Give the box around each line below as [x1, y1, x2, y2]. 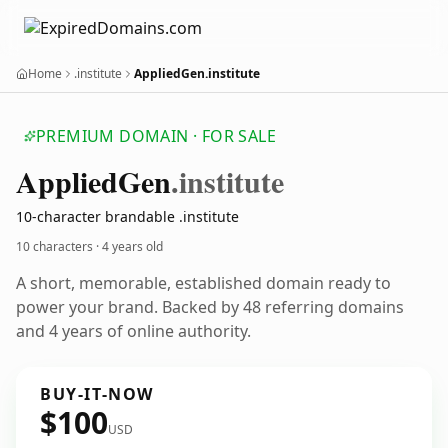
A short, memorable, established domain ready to [16, 272, 391, 294]
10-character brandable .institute [16, 207, 239, 226]
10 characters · [16, 238, 102, 255]
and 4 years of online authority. [16, 320, 251, 342]
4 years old [102, 238, 163, 255]
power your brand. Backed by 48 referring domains [16, 296, 404, 318]
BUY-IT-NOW [40, 383, 154, 405]
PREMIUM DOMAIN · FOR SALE [36, 125, 276, 147]
